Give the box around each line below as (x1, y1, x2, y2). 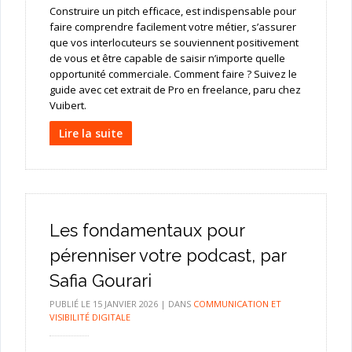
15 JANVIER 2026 (92, 298, 158, 310)
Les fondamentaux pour (49, 220, 244, 241)
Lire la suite (58, 126, 123, 141)
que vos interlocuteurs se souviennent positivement (49, 35, 299, 50)
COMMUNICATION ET (192, 298, 281, 310)
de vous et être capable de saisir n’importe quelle (49, 51, 285, 66)
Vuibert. (49, 98, 86, 113)
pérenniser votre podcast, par (49, 245, 286, 266)
